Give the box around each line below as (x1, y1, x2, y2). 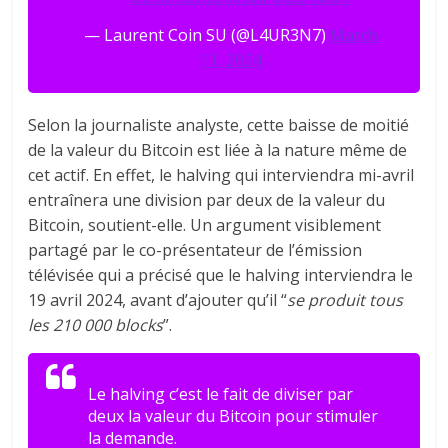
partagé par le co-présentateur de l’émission (28, 238, 363, 261)
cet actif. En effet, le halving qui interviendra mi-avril (28, 163, 415, 186)
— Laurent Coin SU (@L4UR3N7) (84, 23, 331, 46)
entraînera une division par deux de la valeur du (28, 188, 386, 211)
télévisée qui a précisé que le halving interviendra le (28, 263, 414, 286)
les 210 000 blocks (28, 313, 164, 336)
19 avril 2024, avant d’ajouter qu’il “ (28, 288, 288, 311)
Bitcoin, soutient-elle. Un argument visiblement (28, 213, 382, 236)
